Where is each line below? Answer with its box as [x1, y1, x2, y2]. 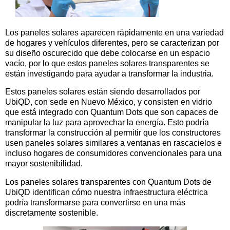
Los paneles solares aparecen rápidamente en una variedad [5, 28, 224, 37]
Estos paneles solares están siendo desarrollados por [5, 87, 200, 97]
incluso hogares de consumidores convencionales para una [5, 149, 222, 158]
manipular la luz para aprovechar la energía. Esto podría [5, 118, 209, 127]
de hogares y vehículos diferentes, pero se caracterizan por [5, 38, 219, 47]
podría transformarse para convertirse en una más [5, 198, 185, 207]
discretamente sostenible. [5, 208, 98, 218]
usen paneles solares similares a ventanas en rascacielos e [5, 139, 222, 148]
